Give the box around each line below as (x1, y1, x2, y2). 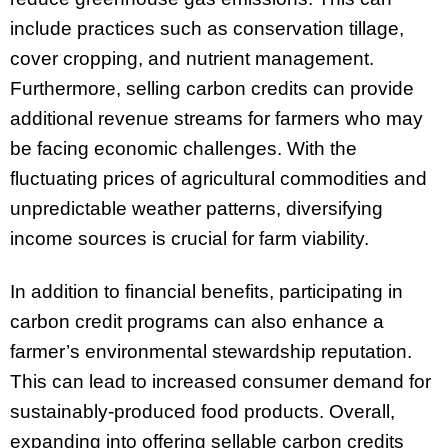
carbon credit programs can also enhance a (10, 311, 384, 333)
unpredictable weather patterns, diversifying (10, 198, 383, 220)
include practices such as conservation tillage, (10, 18, 404, 40)
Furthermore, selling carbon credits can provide (10, 78, 414, 100)
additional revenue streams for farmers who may (10, 108, 423, 130)
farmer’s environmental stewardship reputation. (10, 341, 412, 363)
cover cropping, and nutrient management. (10, 48, 374, 70)
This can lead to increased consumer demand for (10, 371, 431, 393)
